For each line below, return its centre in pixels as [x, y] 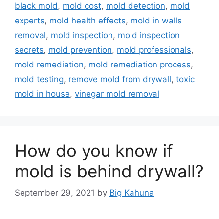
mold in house [42, 94]
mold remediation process [140, 64]
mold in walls [156, 20]
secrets [29, 50]
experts [30, 20]
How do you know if [94, 150]
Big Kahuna [132, 193]
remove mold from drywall [120, 79]
